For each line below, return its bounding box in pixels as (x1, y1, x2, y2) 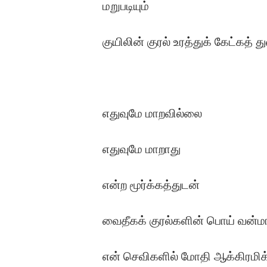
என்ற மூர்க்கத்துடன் (103, 177, 200, 192)
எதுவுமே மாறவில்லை (103, 105, 202, 120)
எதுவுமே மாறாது (103, 141, 181, 156)
